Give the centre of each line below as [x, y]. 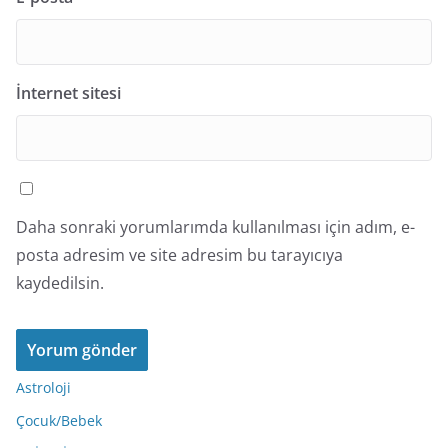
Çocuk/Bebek [59, 420]
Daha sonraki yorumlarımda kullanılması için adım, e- [215, 227]
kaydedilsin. [60, 283]
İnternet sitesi [68, 93]
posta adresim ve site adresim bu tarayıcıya [179, 255]
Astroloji [43, 387]
